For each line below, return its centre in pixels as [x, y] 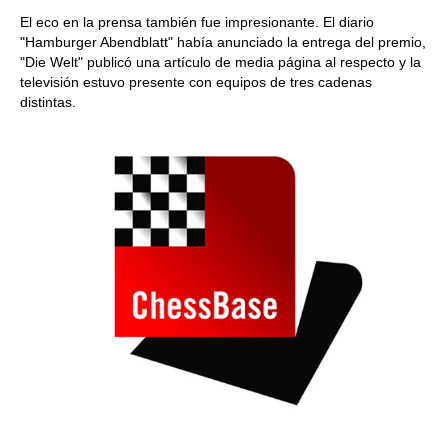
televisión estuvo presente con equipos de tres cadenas [196, 82]
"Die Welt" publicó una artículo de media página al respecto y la [220, 62]
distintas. [48, 102]
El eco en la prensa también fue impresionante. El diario [197, 22]
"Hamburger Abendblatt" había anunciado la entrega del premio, [223, 42]
